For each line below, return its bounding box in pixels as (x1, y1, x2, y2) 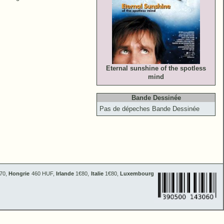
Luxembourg (120, 170, 154, 176)
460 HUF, (29, 170, 56, 176)
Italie (90, 170, 103, 176)
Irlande (56, 170, 74, 176)
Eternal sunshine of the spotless (106, 64, 206, 72)
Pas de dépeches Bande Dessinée (99, 105, 199, 112)
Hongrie (8, 170, 30, 176)
